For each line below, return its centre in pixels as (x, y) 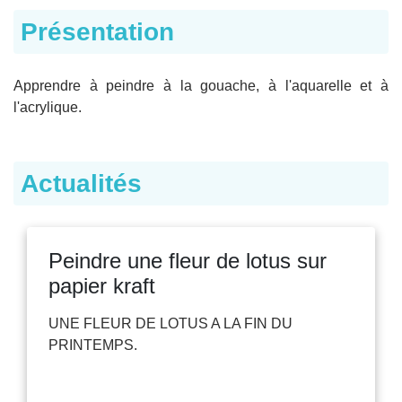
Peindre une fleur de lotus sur (188, 260)
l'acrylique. (48, 107)
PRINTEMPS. (93, 345)
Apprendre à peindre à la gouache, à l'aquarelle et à (201, 85)
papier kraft (102, 285)
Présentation (97, 31)
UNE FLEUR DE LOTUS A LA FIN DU (170, 323)
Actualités (81, 183)
